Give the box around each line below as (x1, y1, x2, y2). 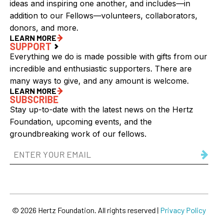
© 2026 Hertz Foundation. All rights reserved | (12, 205, 160, 215)
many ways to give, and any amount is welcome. (10, 76, 189, 86)
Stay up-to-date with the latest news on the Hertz (10, 105, 193, 115)
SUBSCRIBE (10, 93, 58, 106)
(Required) (11, 170, 43, 179)
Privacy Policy (160, 205, 206, 215)
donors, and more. (10, 23, 78, 33)
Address (9, 157, 42, 167)
